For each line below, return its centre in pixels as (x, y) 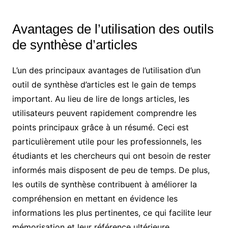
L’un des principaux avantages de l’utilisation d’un (106, 70)
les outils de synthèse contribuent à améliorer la (104, 184)
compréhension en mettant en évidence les (95, 199)
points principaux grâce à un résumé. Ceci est (100, 127)
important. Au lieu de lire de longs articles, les (101, 99)
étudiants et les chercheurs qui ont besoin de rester (111, 156)
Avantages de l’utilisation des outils (113, 29)
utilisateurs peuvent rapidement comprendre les (104, 113)
